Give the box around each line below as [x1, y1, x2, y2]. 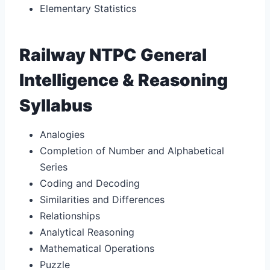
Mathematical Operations [40, 242, 154, 254]
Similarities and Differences [40, 193, 165, 206]
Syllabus [19, 95, 92, 116]
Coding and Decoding [40, 177, 140, 189]
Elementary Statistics [40, 2, 136, 14]
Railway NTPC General [19, 44, 207, 65]
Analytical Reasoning [40, 225, 134, 238]
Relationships [40, 209, 100, 222]
